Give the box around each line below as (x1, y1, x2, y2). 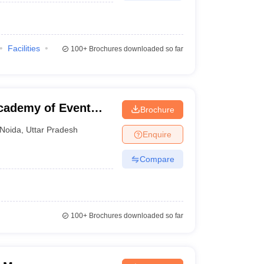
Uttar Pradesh (26, 124, 78, 134)
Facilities (7, 44, 40, 53)
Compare (139, 154, 174, 164)
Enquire (142, 129, 171, 139)
